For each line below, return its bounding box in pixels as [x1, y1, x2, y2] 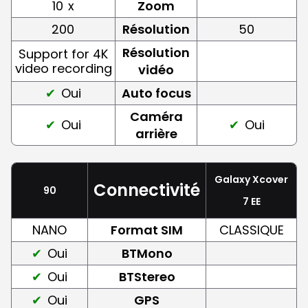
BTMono [121, 244, 173, 262]
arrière [135, 124, 177, 142]
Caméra [129, 107, 183, 125]
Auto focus [121, 84, 191, 102]
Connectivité [93, 178, 200, 201]
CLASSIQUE [219, 221, 284, 239]
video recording [14, 59, 112, 77]
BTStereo [118, 267, 175, 285]
